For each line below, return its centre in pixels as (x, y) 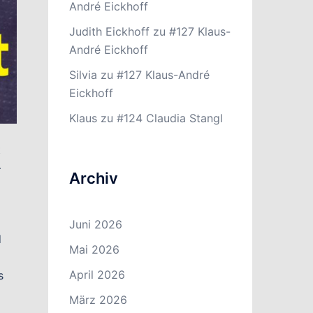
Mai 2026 (94, 249)
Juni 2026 (95, 224)
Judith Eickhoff (109, 31)
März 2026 (98, 300)
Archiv (93, 178)
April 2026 (97, 275)
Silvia (83, 75)
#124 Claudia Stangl (169, 118)
